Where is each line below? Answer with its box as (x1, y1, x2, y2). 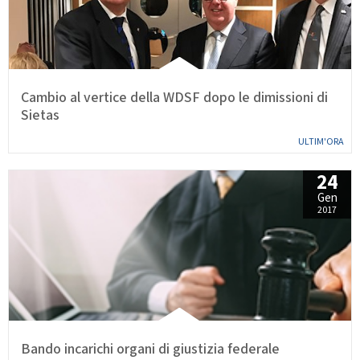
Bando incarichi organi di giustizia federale (21, 339, 280, 358)
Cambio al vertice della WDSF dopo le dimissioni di (21, 88, 328, 108)
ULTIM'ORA (298, 136, 344, 149)
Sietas (21, 106, 59, 125)
